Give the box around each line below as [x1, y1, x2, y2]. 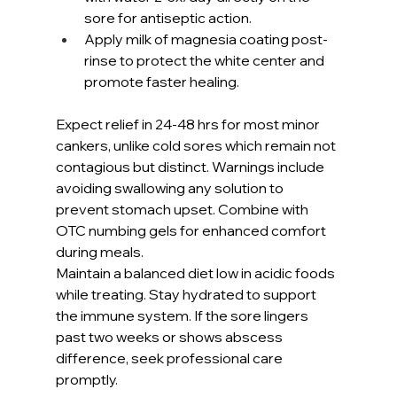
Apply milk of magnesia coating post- [83, 29, 328, 48]
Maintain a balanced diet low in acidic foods [55, 263, 338, 282]
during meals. [55, 242, 144, 261]
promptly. [55, 370, 118, 388]
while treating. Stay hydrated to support [55, 284, 319, 303]
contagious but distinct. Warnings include [55, 157, 327, 175]
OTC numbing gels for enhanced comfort [55, 221, 329, 239]
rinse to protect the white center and [83, 51, 327, 69]
